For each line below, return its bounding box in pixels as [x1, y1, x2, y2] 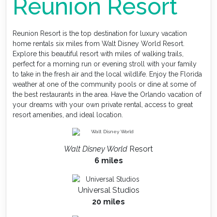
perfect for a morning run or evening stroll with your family [13, 60, 197, 68]
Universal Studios [77, 185, 139, 195]
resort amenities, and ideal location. [13, 110, 124, 119]
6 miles [94, 155, 123, 165]
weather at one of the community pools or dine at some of [13, 80, 197, 88]
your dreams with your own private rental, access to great [13, 100, 193, 108]
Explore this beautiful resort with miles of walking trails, [13, 49, 184, 58]
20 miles [92, 197, 125, 206]
